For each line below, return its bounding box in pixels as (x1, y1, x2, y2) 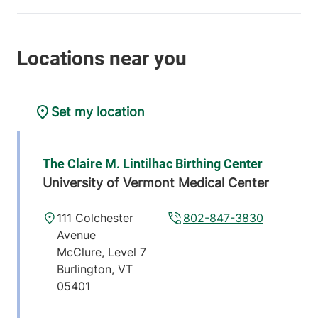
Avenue (56, 228, 96, 243)
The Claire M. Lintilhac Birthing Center (43, 156, 263, 172)
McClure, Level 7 (56, 245, 146, 260)
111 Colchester (56, 211, 133, 226)
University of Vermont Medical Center (43, 175, 269, 191)
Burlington (56, 262, 111, 277)
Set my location (51, 104, 145, 120)
